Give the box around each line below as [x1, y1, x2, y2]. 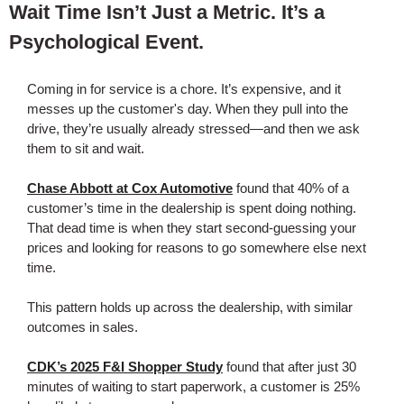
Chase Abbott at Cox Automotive [27, 180, 233, 196]
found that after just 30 [223, 359, 356, 374]
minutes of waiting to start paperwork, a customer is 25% [27, 379, 360, 394]
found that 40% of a [233, 180, 349, 196]
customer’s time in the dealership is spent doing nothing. [27, 200, 356, 216]
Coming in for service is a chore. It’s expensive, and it [27, 81, 341, 96]
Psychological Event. [9, 31, 204, 53]
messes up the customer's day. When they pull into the [27, 101, 348, 116]
